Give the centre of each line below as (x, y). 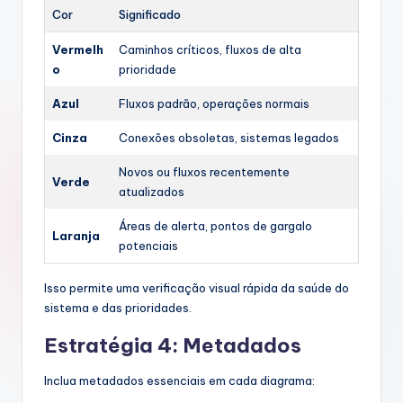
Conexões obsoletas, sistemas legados (229, 138)
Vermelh (78, 50)
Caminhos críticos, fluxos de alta (210, 50)
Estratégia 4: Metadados (173, 346)
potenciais (148, 246)
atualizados (152, 192)
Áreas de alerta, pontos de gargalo (215, 226)
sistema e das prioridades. (118, 308)
